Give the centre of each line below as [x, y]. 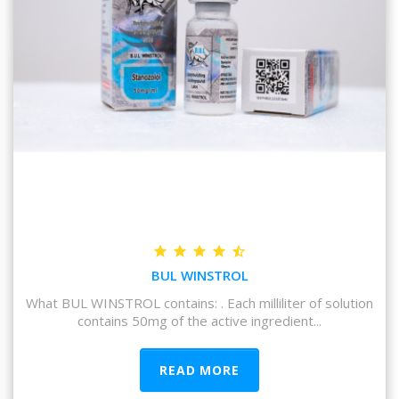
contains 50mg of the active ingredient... [199, 321]
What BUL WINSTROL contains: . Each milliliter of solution [199, 303]
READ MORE [199, 370]
